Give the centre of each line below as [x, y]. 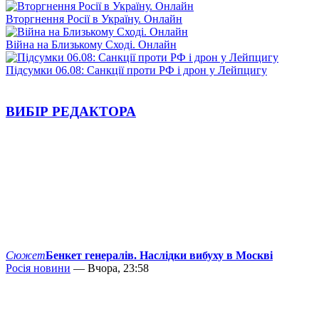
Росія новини [38, 268]
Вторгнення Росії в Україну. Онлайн [94, 19]
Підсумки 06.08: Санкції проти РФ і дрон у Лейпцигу [136, 70]
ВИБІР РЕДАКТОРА [71, 112]
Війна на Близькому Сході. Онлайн [91, 44]
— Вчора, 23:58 [110, 268]
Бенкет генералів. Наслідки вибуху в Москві [159, 256]
